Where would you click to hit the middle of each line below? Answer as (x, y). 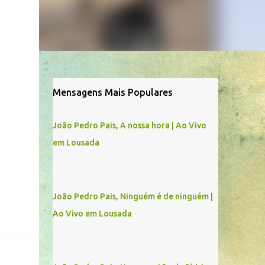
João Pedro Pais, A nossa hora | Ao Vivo (129, 125)
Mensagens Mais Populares (112, 92)
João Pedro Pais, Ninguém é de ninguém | (132, 196)
